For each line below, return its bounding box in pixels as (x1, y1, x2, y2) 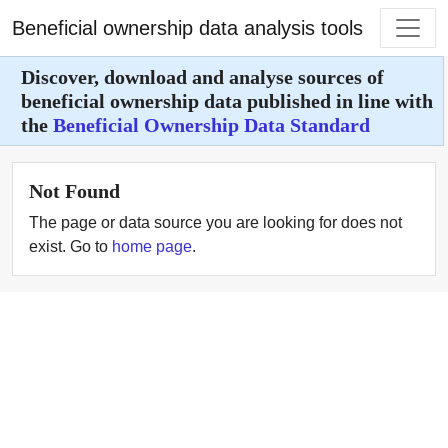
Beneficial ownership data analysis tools (12, 17, 363, 39)
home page (112, 238, 192, 255)
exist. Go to (29, 238, 112, 255)
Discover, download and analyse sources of (21, 66, 384, 88)
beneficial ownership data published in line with (21, 90, 433, 112)
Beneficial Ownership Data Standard (53, 114, 370, 136)
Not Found (29, 180, 120, 202)
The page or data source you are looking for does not (29, 214, 402, 231)
